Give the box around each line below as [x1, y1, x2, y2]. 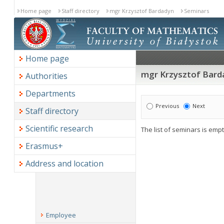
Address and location [25, 158, 103, 169]
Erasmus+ [25, 140, 63, 151]
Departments [25, 88, 75, 99]
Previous [154, 102, 180, 110]
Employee [46, 210, 76, 219]
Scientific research [25, 123, 93, 134]
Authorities [25, 70, 67, 81]
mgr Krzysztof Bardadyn [109, 7, 174, 14]
